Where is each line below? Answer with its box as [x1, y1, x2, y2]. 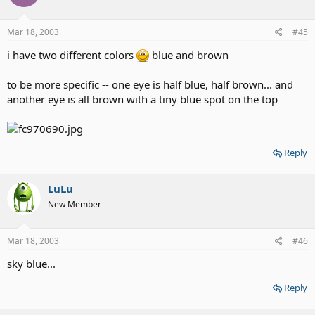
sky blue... [7, 256, 56, 271]
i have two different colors [7, 48, 136, 63]
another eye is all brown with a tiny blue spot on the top [7, 92, 278, 107]
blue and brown [149, 48, 229, 63]
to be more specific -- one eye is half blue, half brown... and [7, 77, 293, 92]
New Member [48, 198, 101, 211]
